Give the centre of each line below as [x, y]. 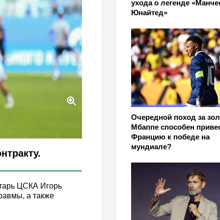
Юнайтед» [149, 13]
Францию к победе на [170, 137]
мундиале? [151, 147]
